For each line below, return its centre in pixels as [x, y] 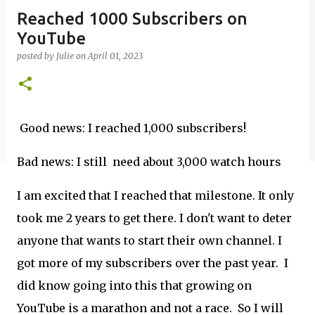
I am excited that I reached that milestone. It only [155, 195]
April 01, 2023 [115, 56]
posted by [37, 56]
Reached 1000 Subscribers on [132, 19]
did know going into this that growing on [134, 285]
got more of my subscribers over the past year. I [153, 263]
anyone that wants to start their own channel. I [149, 240]
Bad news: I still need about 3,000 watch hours [149, 162]
